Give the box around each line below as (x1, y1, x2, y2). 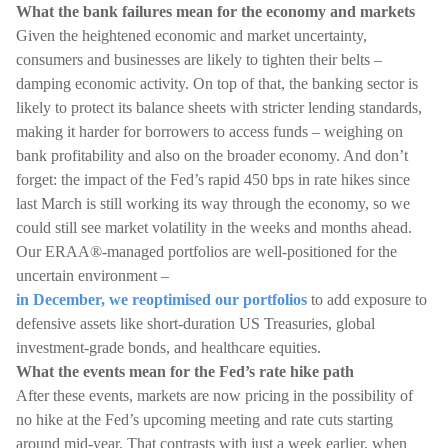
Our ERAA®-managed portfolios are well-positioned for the (16, 243, 397, 260)
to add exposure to (307, 291, 427, 308)
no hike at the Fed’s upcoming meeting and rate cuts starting (16, 411, 393, 428)
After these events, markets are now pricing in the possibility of (16, 387, 413, 404)
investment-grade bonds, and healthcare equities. (16, 339, 321, 356)
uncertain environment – (16, 267, 169, 284)
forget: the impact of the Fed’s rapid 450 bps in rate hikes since (16, 171, 410, 188)
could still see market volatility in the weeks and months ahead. (16, 219, 412, 236)
